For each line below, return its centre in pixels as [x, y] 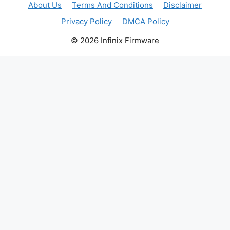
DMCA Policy [146, 21]
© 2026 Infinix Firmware [115, 40]
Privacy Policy [86, 21]
